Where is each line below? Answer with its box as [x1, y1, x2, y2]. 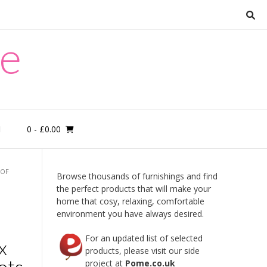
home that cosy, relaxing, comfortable [56, 195, 204, 207]
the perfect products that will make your [56, 183, 211, 194]
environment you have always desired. [56, 208, 204, 219]
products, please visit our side [85, 245, 200, 256]
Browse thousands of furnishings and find [56, 170, 218, 182]
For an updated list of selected [85, 232, 203, 244]
